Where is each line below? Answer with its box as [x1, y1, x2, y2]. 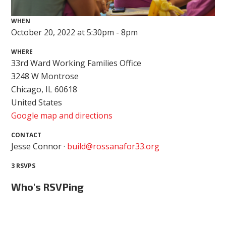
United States [11, 97, 63, 108]
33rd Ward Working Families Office [11, 58, 142, 69]
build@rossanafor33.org [67, 141, 160, 152]
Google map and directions [11, 110, 113, 122]
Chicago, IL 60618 [11, 84, 78, 95]
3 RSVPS [11, 161, 36, 171]
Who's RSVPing [11, 181, 84, 193]
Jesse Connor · [11, 141, 68, 152]
